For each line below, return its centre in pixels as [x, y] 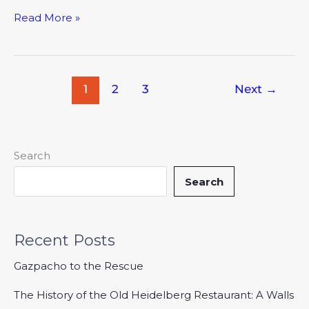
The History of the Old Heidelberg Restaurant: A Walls [154, 295]
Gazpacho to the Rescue [79, 266]
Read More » [47, 18]
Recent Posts [64, 241]
